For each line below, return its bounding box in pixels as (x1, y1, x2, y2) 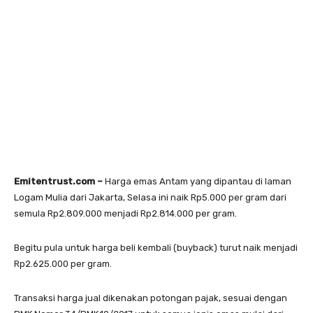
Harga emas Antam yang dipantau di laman (105, 176, 291, 187)
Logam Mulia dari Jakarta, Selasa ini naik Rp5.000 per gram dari (14, 192, 286, 203)
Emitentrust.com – (14, 176, 105, 187)
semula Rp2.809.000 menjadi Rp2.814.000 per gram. (14, 208, 237, 219)
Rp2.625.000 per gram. (14, 259, 112, 270)
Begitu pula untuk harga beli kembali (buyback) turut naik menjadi (14, 242, 298, 254)
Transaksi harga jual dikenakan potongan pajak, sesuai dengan (14, 293, 287, 304)
